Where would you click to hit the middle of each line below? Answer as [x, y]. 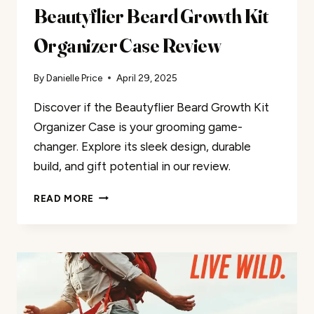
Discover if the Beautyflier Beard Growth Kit [151, 107]
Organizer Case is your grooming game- [138, 127]
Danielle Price [75, 77]
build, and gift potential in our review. [132, 166]
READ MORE [64, 198]
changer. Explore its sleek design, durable [142, 146]
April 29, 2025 [147, 77]
